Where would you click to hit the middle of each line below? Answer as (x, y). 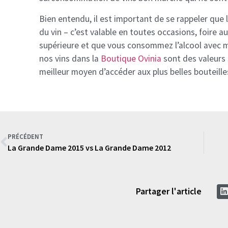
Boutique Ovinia (132, 58)
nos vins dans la (70, 58)
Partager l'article (168, 191)
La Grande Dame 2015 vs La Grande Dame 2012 (89, 147)
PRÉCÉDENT (25, 136)
